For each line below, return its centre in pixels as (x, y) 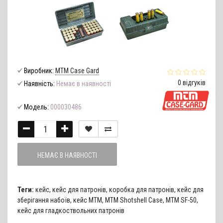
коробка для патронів (142, 189)
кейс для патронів (79, 189)
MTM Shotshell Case (134, 200)
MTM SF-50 (181, 200)
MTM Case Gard (77, 70)
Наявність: (39, 83)
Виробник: (39, 70)
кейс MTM (88, 200)
